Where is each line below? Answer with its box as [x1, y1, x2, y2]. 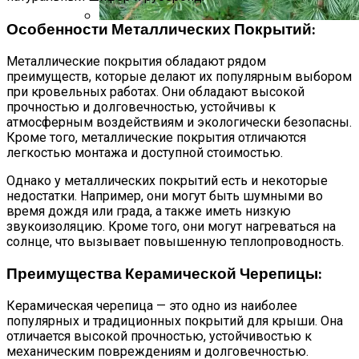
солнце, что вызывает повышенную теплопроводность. [6, 233, 344, 249]
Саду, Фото [99, 67, 171, 83]
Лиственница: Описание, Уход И [99, 35, 302, 50]
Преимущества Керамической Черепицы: [6, 264, 322, 283]
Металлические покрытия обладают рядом [6, 53, 266, 69]
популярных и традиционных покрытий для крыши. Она [6, 313, 343, 329]
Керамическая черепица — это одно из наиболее [6, 297, 297, 313]
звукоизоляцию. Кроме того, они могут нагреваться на [6, 218, 336, 234]
